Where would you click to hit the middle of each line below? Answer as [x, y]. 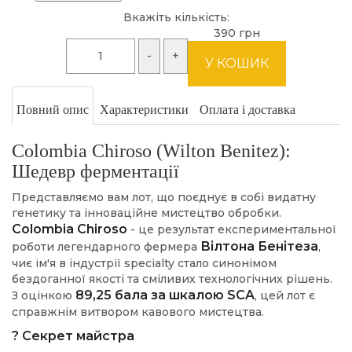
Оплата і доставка [247, 110]
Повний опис [53, 110]
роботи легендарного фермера [106, 247]
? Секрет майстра [73, 336]
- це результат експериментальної [232, 230]
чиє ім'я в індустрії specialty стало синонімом [144, 264]
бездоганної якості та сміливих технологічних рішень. [172, 279]
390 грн [237, 33]
